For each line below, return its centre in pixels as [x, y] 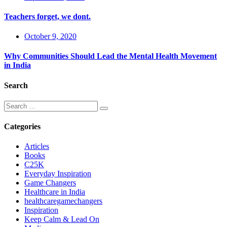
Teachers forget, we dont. [47, 16]
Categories [22, 127]
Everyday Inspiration [58, 174]
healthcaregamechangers [63, 201]
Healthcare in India [55, 192]
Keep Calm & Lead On [62, 219]
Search [16, 85]
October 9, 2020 [50, 36]
